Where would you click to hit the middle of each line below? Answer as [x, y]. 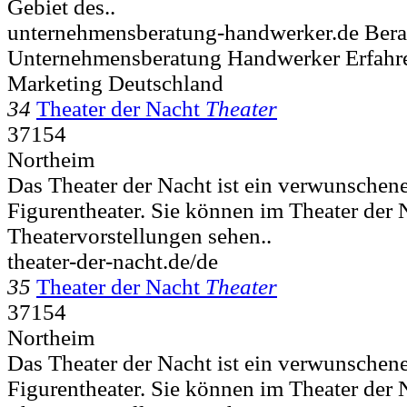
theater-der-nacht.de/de [113, 261]
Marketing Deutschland [115, 83]
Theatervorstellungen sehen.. [139, 235]
